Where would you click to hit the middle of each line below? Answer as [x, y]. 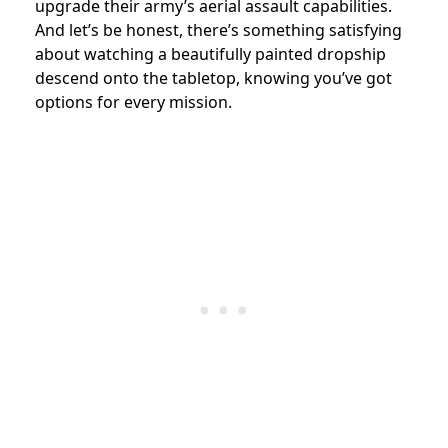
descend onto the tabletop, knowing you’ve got [213, 78]
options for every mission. [133, 102]
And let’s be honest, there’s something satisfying [218, 30]
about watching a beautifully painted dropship [210, 54]
